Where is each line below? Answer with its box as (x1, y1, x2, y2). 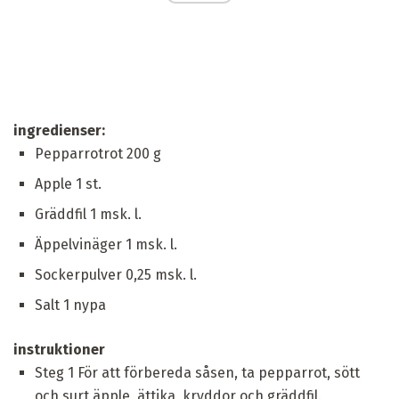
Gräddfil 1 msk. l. (35, 206, 142, 224)
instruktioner (13, 341, 105, 359)
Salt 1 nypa (35, 297, 106, 314)
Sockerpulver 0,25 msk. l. (35, 266, 197, 284)
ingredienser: (13, 122, 105, 140)
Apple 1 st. (35, 175, 102, 193)
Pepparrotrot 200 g (35, 145, 161, 163)
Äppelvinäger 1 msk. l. (35, 236, 177, 254)
